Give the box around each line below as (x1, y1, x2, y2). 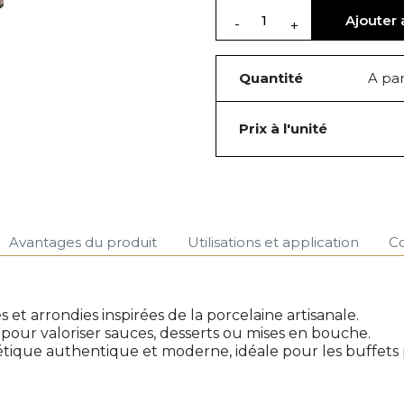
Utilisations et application (187, 233, 359, 251)
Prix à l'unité (239, 120, 327, 138)
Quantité (239, 69, 303, 87)
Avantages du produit (9, 233, 158, 251)
